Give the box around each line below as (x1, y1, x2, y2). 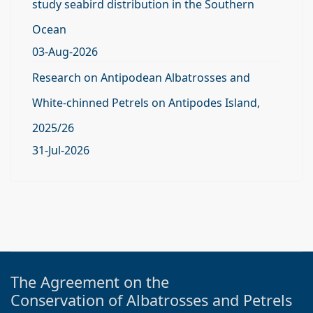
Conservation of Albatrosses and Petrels (10, 290, 292, 310)
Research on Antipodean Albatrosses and (32, 70, 250, 85)
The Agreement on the (10, 272, 169, 292)
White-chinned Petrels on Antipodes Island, (32, 95, 260, 110)
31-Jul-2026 (32, 143, 89, 158)
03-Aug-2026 (32, 44, 98, 59)
